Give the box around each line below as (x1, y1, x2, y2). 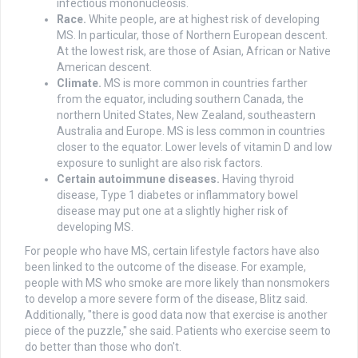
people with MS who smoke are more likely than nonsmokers (25, 276, 330, 290)
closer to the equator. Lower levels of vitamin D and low (57, 141, 332, 154)
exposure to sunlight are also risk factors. (57, 157, 263, 170)
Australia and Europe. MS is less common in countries (57, 125, 325, 138)
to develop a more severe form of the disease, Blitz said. (25, 292, 308, 306)
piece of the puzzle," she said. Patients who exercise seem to (25, 324, 331, 338)
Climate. (57, 77, 101, 90)
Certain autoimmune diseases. (57, 173, 220, 186)
